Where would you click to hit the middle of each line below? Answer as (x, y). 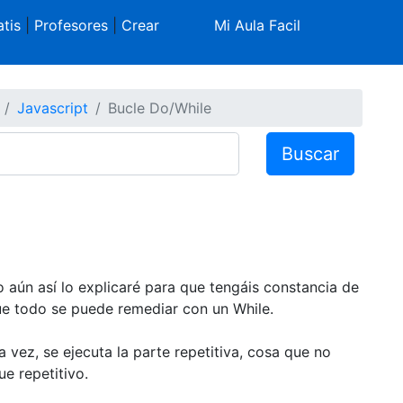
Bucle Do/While (159, 107)
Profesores (71, 25)
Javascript (52, 107)
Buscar (311, 153)
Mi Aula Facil (258, 25)
